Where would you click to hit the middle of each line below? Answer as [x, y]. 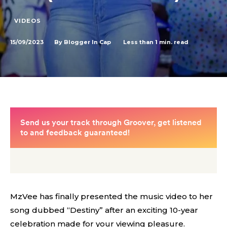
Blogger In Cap [87, 42]
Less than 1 [140, 42]
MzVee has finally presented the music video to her [111, 196]
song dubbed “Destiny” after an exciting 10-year [104, 210]
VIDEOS [28, 21]
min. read [173, 42]
